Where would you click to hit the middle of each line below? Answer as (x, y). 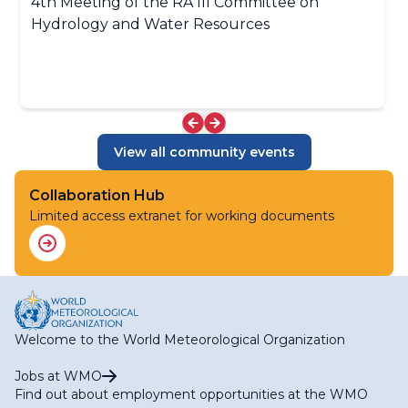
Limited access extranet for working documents (182, 216)
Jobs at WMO (58, 377)
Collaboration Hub (97, 196)
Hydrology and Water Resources (150, 25)
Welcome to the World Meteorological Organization (180, 340)
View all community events (204, 153)
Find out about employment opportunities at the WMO (191, 395)
